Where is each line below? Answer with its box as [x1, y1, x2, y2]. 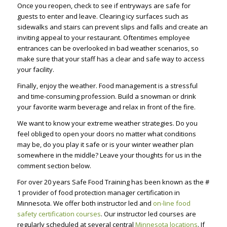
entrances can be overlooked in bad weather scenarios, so [17, 43, 199, 53]
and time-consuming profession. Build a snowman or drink [17, 91, 196, 101]
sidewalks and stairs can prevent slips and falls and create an [17, 22, 208, 31]
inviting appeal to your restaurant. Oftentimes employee [17, 32, 190, 42]
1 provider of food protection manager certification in [17, 187, 180, 197]
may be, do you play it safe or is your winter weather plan [17, 139, 194, 149]
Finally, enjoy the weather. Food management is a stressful [17, 81, 198, 90]
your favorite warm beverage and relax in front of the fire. [17, 102, 196, 111]
